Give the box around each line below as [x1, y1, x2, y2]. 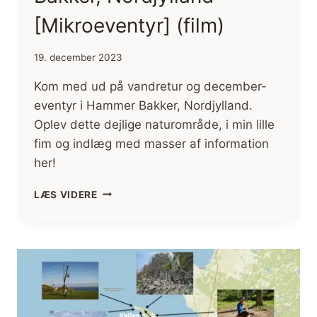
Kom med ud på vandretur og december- [34, 79, 267, 93]
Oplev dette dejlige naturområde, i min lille [34, 117, 275, 132]
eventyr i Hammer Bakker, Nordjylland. [34, 98, 253, 113]
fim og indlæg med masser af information [34, 136, 269, 151]
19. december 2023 [34, 51, 122, 63]
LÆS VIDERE [34, 188, 98, 200]
